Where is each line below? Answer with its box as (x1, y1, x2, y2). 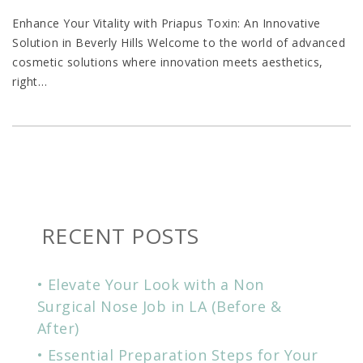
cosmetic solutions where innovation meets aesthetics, (12, 54, 323, 70)
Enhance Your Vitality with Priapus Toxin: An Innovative (12, 15, 321, 32)
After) (36, 318, 79, 338)
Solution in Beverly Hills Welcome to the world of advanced (12, 35, 345, 51)
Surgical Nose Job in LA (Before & (36, 296, 282, 316)
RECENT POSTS (41, 220, 199, 250)
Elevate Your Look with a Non (47, 274, 264, 294)
